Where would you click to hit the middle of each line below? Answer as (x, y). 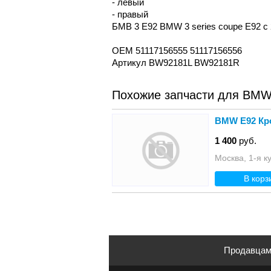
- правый (130, 14)
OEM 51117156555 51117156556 (177, 50)
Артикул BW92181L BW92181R (175, 62)
